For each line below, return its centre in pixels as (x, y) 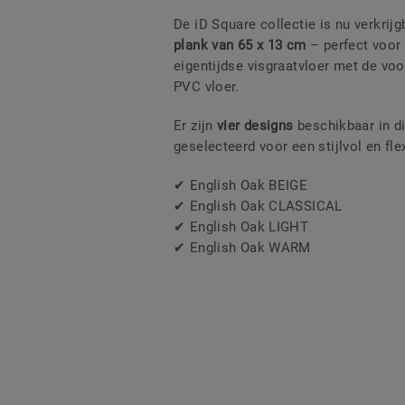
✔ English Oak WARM (242, 248)
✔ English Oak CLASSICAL (258, 207)
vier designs (255, 126)
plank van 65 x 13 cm (240, 46)
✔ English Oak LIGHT (241, 227)
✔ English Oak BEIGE (241, 186)
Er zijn (196, 126)
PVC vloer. (207, 87)
